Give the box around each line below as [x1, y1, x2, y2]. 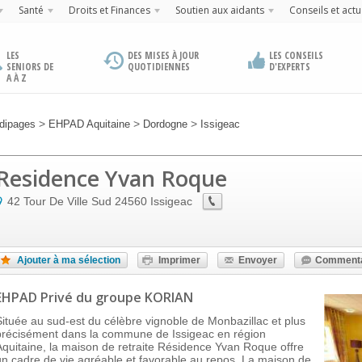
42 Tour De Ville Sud [7, 195, 112, 208]
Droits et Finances [68, 3, 150, 17]
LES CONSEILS [268, 48, 323, 62]
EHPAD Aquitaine [48, 118, 130, 130]
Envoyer [238, 255, 277, 266]
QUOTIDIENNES [128, 60, 191, 74]
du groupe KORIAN [76, 288, 193, 306]
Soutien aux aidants [175, 3, 264, 17]
